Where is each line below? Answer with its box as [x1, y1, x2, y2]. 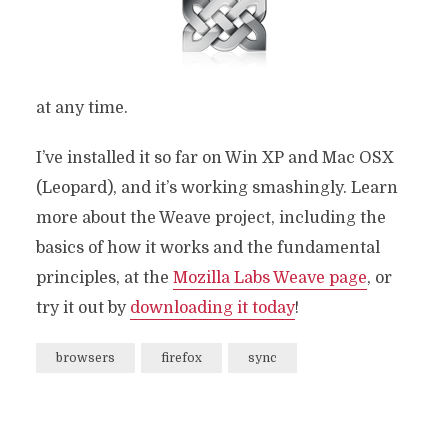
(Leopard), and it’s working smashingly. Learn [35, 179, 398, 197]
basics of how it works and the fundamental [35, 239, 380, 257]
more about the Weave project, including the [35, 209, 386, 227]
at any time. [35, 99, 128, 117]
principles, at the [35, 269, 173, 287]
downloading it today [129, 299, 295, 317]
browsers [55, 351, 115, 365]
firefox [160, 351, 202, 365]
